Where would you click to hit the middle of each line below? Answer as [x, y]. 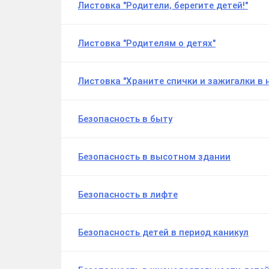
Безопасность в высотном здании [154, 157]
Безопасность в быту [125, 119]
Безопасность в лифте [128, 195]
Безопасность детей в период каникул [163, 233]
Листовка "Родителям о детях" [147, 44]
